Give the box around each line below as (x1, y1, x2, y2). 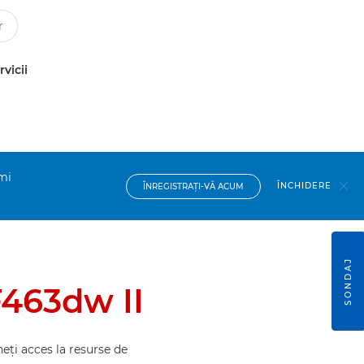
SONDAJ (343, 257, 353, 305)
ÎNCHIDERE (277, 180, 331, 191)
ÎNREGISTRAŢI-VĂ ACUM (143, 180, 244, 192)
